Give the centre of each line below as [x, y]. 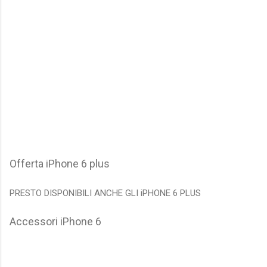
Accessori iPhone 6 [55, 222]
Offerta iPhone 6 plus [60, 164]
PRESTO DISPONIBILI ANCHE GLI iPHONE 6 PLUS [105, 193]
